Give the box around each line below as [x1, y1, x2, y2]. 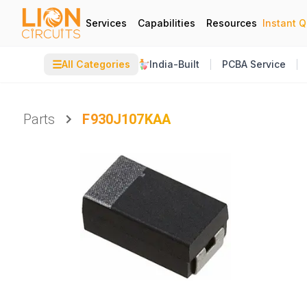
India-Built [149, 58, 199, 70]
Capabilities [138, 16, 195, 29]
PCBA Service [222, 58, 286, 70]
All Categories [62, 58, 130, 70]
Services [86, 16, 127, 29]
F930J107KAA [82, 111, 171, 127]
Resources [206, 16, 257, 29]
